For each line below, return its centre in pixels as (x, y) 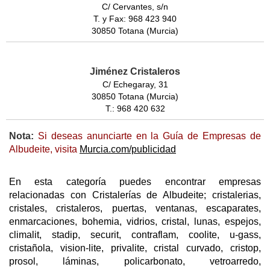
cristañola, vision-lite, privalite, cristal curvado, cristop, (135, 248)
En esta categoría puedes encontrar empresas (135, 182)
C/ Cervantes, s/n (135, 7)
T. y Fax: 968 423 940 (135, 19)
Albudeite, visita (44, 149)
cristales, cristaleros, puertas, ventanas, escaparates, (135, 209)
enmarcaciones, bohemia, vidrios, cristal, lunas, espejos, (135, 222)
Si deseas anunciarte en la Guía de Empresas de (147, 136)
